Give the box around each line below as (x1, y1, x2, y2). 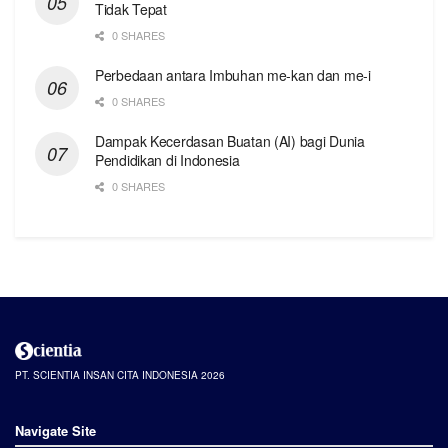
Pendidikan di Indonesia (95, 150, 240, 171)
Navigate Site (15, 420, 96, 440)
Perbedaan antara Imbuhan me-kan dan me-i (95, 65, 371, 86)
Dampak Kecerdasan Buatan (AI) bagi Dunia (95, 131, 365, 152)
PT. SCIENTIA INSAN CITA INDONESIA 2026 (15, 367, 225, 382)
